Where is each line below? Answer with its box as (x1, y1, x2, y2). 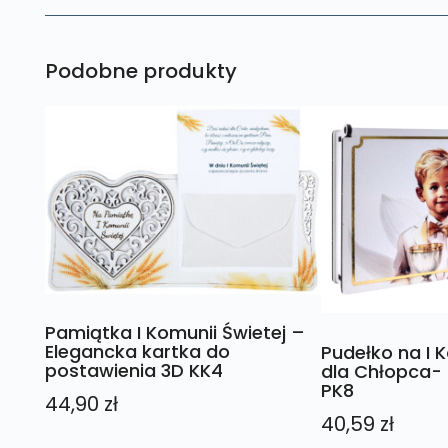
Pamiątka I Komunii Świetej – (44, 320, 305, 346)
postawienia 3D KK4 (44, 358, 223, 384)
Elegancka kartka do (44, 339, 230, 365)
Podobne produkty (44, 56, 237, 85)
